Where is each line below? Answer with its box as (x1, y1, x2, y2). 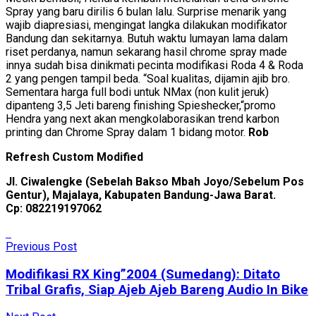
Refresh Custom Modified (6, 150, 143, 164)
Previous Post (6, 239, 77, 253)
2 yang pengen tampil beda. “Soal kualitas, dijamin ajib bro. (6, 71, 290, 85)
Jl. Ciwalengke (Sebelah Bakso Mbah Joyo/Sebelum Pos (6, 174, 304, 188)
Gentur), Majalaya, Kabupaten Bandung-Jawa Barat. (6, 188, 276, 202)
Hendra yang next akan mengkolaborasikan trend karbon (6, 111, 279, 126)
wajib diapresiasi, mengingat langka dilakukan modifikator (6, 18, 287, 32)
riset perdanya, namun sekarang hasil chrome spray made (6, 44, 287, 59)
